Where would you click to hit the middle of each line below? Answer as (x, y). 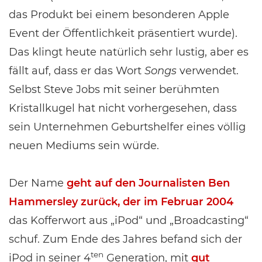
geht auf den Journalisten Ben (148, 183)
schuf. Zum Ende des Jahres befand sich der (125, 239)
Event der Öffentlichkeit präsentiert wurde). (123, 33)
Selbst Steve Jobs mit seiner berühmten (114, 89)
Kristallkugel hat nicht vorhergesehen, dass (123, 108)
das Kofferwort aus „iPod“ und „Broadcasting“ (129, 220)
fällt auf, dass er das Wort (77, 71)
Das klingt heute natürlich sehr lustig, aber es (129, 52)
